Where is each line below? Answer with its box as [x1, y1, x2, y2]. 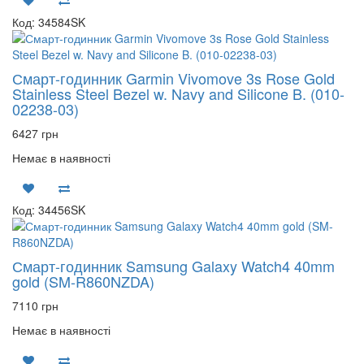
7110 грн [12, 297, 58, 314]
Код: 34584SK [12, 14, 85, 30]
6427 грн [12, 125, 58, 141]
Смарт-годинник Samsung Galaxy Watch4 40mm [12, 255, 335, 276]
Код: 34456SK [12, 201, 85, 218]
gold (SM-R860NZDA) [12, 271, 154, 292]
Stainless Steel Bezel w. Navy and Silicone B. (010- [12, 83, 344, 104]
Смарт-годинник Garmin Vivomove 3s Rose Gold [12, 67, 335, 89]
